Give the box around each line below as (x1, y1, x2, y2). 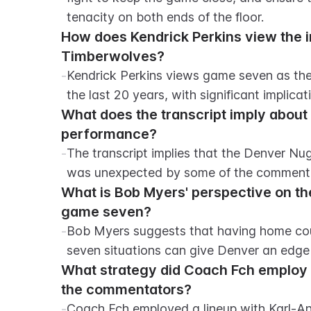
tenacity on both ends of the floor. (67, 10, 264, 24)
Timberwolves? (61, 48, 165, 65)
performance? (61, 126, 157, 142)
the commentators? (61, 281, 192, 298)
